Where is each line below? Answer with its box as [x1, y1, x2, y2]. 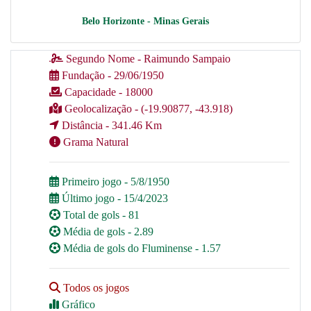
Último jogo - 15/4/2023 [59, 192, 168, 204]
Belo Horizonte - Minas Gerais [81, 15, 209, 26]
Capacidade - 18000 [62, 85, 153, 98]
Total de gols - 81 [63, 208, 140, 221]
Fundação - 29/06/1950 [59, 69, 164, 81]
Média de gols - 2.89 [63, 225, 153, 237]
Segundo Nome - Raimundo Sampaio [63, 52, 230, 65]
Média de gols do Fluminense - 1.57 [60, 242, 221, 254]
